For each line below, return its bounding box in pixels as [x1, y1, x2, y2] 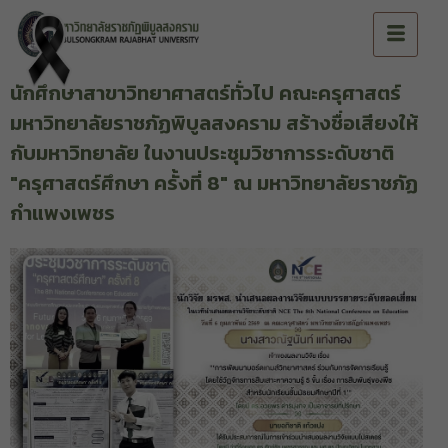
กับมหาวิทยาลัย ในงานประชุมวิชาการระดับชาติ [10, 138, 394, 169]
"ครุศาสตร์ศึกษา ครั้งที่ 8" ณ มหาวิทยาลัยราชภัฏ [10, 168, 418, 199]
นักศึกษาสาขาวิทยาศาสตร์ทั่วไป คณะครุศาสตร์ [10, 78, 401, 109]
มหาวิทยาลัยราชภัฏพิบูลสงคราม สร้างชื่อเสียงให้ [10, 108, 418, 139]
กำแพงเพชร [10, 198, 115, 229]
